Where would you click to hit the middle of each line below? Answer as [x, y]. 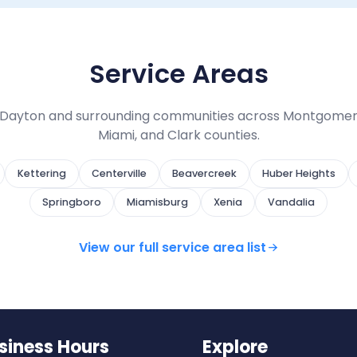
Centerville [119, 174]
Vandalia [291, 202]
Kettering [41, 174]
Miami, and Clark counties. [178, 135]
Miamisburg [157, 202]
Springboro [72, 202]
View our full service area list [172, 248]
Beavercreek [204, 174]
